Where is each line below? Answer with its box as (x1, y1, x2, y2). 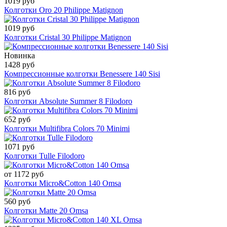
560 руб (4, 197, 30, 206)
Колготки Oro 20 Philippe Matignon (4, 6, 123, 15)
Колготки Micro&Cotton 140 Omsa (4, 179, 121, 188)
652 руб (4, 115, 30, 124)
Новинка (4, 51, 35, 60)
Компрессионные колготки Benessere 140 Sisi (4, 69, 160, 79)
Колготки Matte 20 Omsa (4, 206, 88, 215)
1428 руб (4, 60, 34, 69)
